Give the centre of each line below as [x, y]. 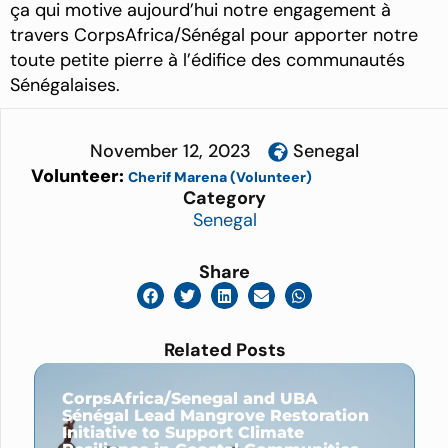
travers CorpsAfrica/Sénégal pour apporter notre [214, 35]
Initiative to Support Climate [183, 432]
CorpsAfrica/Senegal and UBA [190, 398]
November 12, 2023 [170, 151]
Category [224, 198]
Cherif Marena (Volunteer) [220, 177]
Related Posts [224, 349]
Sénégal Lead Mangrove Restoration [215, 415]
